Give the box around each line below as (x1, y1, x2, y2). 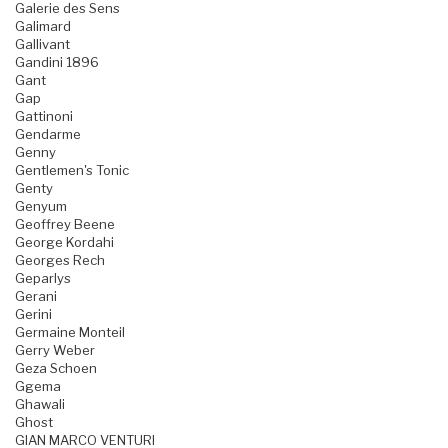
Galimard (15, 18, 71, 35)
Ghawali (15, 396, 65, 413)
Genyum (15, 198, 67, 215)
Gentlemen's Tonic (15, 162, 129, 179)
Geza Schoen (15, 360, 97, 377)
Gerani (15, 288, 57, 305)
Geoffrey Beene (15, 216, 115, 233)
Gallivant (15, 36, 70, 53)
